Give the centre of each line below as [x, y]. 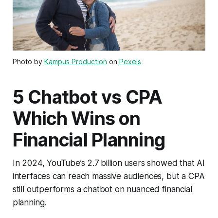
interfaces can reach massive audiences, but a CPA [109, 176]
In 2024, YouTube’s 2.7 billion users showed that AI [109, 163]
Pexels [130, 61]
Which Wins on [76, 118]
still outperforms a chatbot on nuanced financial [102, 189]
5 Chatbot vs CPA [87, 97]
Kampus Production [75, 61]
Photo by [28, 61]
